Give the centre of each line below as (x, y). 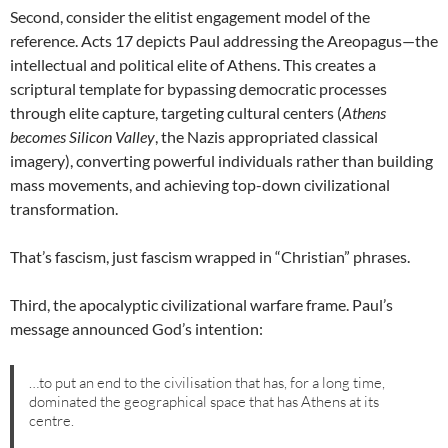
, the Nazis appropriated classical (266, 137)
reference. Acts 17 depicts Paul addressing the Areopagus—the (224, 41)
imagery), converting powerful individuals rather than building (221, 161)
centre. (52, 420)
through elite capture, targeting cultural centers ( (176, 113)
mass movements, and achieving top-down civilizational (200, 185)
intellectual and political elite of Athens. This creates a (193, 65)
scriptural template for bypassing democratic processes (198, 89)
